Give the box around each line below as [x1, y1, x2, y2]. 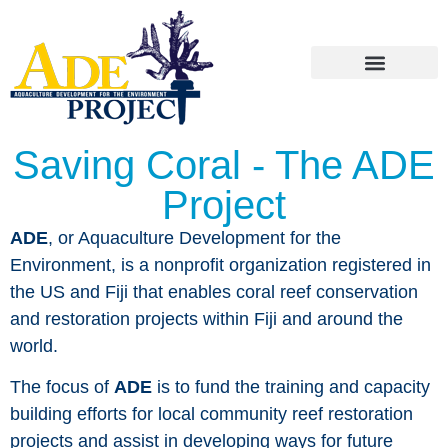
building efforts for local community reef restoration [10, 404, 413, 425]
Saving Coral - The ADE [13, 143, 435, 187]
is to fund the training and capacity [152, 377, 430, 398]
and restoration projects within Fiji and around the [10, 309, 403, 329]
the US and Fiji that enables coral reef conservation [10, 282, 418, 302]
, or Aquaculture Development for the [48, 228, 341, 248]
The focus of [10, 377, 114, 398]
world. [10, 336, 58, 356]
